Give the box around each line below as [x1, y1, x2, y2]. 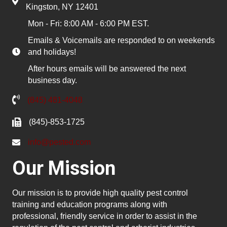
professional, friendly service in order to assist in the [12, 212, 197, 221]
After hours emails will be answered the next [28, 64, 186, 73]
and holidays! [28, 48, 76, 57]
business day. [28, 76, 77, 85]
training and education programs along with [12, 200, 167, 209]
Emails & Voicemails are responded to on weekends [28, 36, 215, 45]
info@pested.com [28, 138, 91, 147]
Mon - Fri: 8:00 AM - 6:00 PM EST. [28, 19, 151, 28]
